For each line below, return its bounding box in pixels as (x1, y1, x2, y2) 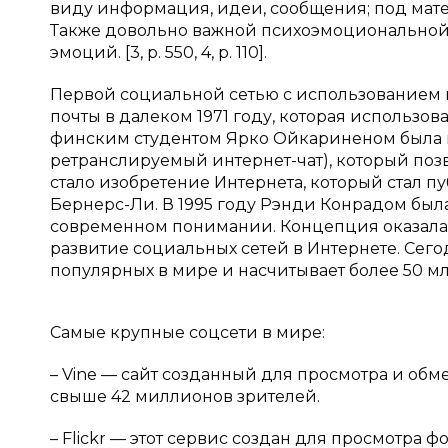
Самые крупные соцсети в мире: (50, 323, 325, 342)
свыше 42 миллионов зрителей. (50, 387, 320, 406)
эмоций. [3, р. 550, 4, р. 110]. (50, 43, 267, 62)
